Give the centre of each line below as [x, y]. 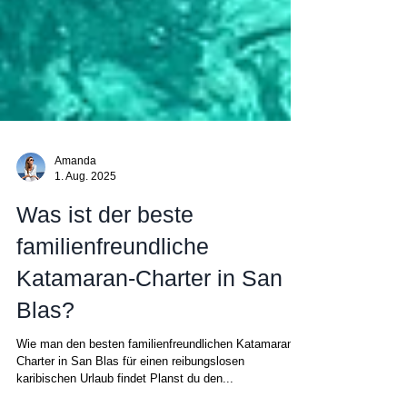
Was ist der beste [105, 247]
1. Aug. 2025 [85, 208]
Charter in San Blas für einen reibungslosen [130, 394]
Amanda [75, 194]
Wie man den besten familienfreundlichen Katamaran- [157, 377]
